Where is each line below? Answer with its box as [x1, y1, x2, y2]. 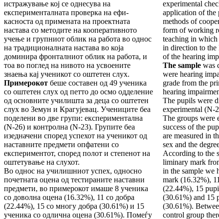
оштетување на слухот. [4, 158, 80, 167]
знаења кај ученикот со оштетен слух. [4, 70, 130, 79]
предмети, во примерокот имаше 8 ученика [4, 184, 148, 193]
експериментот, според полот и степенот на [4, 149, 150, 158]
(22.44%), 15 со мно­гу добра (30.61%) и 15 [4, 202, 144, 211]
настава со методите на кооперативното [4, 26, 137, 35]
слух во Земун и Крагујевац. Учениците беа [4, 105, 151, 114]
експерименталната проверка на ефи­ [4, 8, 129, 17]
